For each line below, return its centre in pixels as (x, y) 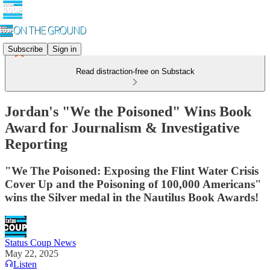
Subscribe (25, 49)
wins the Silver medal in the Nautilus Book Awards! (132, 197)
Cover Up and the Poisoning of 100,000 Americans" (133, 184)
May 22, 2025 (32, 253)
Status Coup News (40, 242)
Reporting (36, 144)
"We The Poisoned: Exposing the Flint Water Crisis (132, 171)
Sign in (64, 49)
